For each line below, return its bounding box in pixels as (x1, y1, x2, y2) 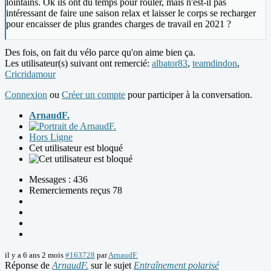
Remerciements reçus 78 (29, 184, 122, 195)
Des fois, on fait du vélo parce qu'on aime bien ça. (5, 47, 195, 57)
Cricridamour (5, 68, 56, 79)
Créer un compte (62, 89, 125, 100)
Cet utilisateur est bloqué (29, 142, 123, 153)
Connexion (5, 89, 47, 100)
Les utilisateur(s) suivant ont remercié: (5, 57, 152, 68)
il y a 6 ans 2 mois (5, 250, 64, 260)
